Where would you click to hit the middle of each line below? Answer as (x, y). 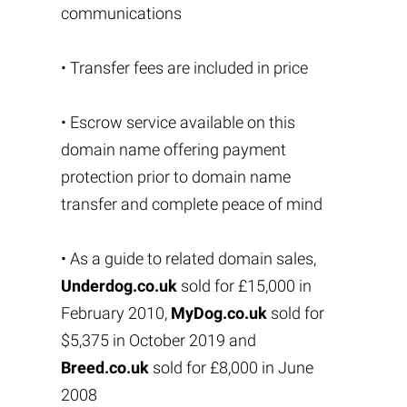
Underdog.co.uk (119, 286)
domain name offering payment (173, 149)
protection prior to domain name (175, 177)
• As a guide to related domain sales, (188, 258)
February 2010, (115, 313)
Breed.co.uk (104, 367)
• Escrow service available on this (178, 122)
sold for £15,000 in (244, 286)
